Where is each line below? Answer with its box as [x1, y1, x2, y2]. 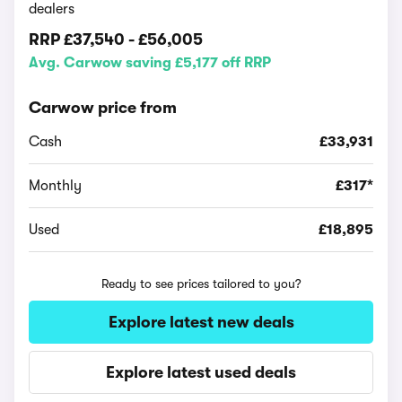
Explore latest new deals [108, 313, 294, 331]
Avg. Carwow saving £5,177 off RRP [29, 55, 271, 71]
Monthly [29, 178, 82, 194]
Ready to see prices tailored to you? [100, 276, 301, 291]
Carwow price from [29, 99, 177, 117]
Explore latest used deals [106, 363, 296, 381]
